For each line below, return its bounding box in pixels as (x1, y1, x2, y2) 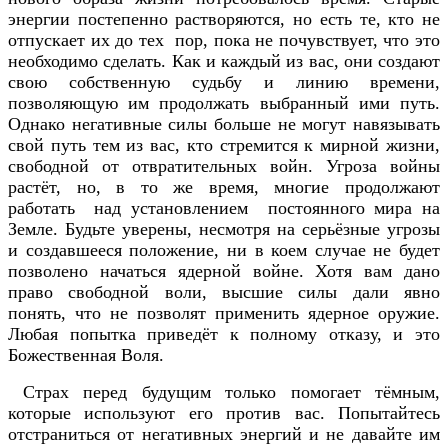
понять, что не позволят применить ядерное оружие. (8, 303, 440, 324)
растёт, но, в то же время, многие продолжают (8, 177, 440, 198)
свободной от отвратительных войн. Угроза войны (8, 156, 440, 177)
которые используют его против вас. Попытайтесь (8, 403, 440, 424)
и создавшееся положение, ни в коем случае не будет (8, 240, 440, 261)
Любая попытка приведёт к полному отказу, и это (8, 324, 440, 345)
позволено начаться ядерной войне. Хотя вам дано (8, 261, 440, 282)
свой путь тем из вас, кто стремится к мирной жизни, (8, 135, 440, 156)
